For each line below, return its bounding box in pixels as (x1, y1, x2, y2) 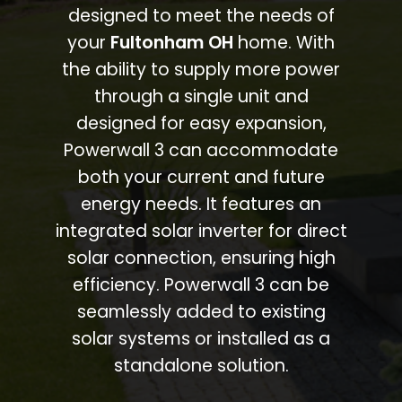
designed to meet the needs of (67, 3, 335, 28)
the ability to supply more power (62, 57, 340, 82)
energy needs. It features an (81, 191, 321, 216)
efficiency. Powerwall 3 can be (73, 272, 329, 297)
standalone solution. (113, 353, 289, 378)
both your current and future (77, 164, 325, 189)
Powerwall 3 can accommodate (64, 137, 338, 162)
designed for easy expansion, (75, 110, 327, 135)
